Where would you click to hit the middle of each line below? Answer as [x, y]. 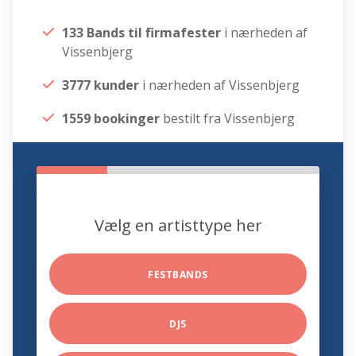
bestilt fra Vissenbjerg [228, 119]
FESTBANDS [178, 275]
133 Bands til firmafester [143, 33]
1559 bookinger [111, 119]
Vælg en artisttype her [178, 226]
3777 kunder [101, 85]
